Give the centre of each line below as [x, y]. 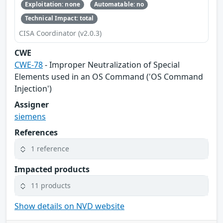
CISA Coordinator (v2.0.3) [60, 33]
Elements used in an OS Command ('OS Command [109, 76]
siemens [30, 116]
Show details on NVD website [69, 206]
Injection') [33, 88]
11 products [51, 186]
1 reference [50, 149]
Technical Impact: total [59, 18]
